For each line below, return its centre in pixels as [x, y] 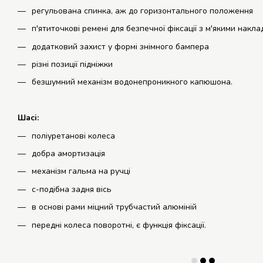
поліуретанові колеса [73, 136]
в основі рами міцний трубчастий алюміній [114, 207]
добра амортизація [68, 153]
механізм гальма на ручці [81, 171]
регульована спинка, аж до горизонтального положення [142, 11]
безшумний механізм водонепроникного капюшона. [132, 82]
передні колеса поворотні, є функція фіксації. [119, 225]
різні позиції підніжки [72, 64]
